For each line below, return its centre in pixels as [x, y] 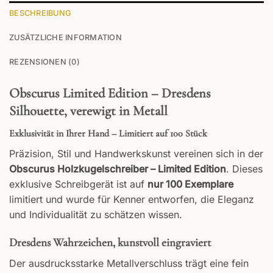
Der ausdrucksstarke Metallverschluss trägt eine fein [129, 263]
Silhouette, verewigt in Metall [88, 110]
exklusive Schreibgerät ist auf [78, 184]
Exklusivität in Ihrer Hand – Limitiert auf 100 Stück [108, 134]
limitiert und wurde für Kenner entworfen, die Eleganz [132, 200]
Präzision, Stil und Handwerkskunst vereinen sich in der [136, 154]
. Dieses [244, 169]
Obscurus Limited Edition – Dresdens [110, 93]
